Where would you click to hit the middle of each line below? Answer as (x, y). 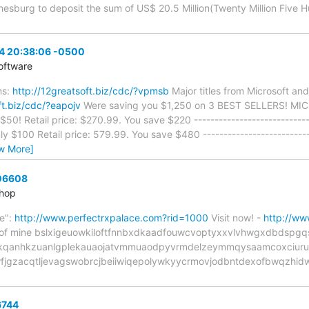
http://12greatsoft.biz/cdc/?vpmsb (91, 91)
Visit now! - (236, 217)
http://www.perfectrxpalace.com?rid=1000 (111, 217)
